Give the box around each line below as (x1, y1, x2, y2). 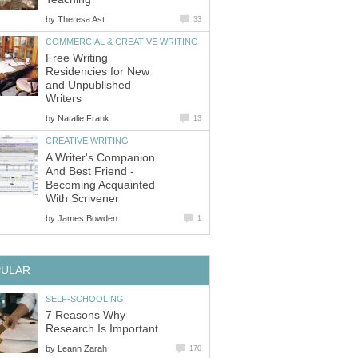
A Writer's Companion (46, 151, 155, 164)
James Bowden (58, 213, 117, 223)
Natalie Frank (58, 113, 109, 124)
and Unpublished (46, 79, 131, 92)
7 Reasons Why (46, 309, 125, 322)
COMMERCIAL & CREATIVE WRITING (46, 36, 198, 46)
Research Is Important (46, 323, 158, 336)
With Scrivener (46, 192, 119, 205)
